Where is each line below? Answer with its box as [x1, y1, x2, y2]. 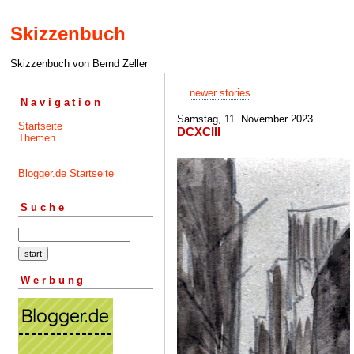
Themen [18, 131, 55, 144]
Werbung [21, 273, 87, 286]
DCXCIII [177, 125, 220, 138]
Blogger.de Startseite [18, 167, 114, 179]
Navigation [21, 96, 104, 108]
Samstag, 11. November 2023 [177, 113, 313, 125]
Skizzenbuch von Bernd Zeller [10, 58, 148, 70]
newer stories [190, 87, 250, 99]
